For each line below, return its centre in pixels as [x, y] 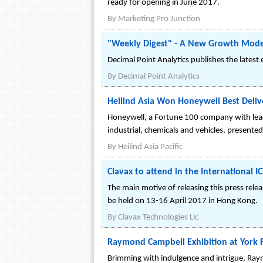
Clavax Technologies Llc [158, 218]
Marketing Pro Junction [159, 19]
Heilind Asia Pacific [150, 147]
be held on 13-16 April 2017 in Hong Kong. [183, 201]
